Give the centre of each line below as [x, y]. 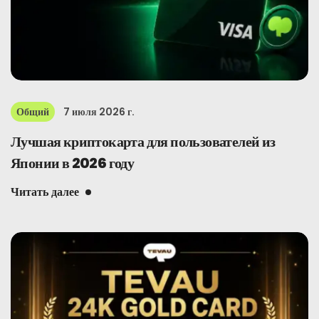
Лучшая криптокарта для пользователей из [143, 142]
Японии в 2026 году [73, 163]
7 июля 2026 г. [99, 112]
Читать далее [45, 192]
